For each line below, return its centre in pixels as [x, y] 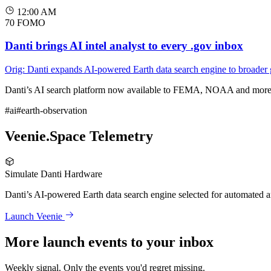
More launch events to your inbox [109, 242]
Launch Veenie [35, 217]
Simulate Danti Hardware [54, 174]
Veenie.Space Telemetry [79, 136]
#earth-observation [52, 111]
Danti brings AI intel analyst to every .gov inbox [124, 46]
